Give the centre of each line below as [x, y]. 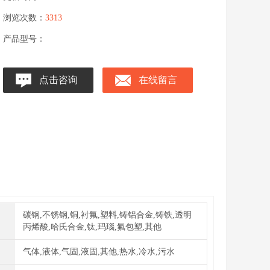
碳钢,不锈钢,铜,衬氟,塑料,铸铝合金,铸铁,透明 [108, 215]
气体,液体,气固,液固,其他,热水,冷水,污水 [99, 252]
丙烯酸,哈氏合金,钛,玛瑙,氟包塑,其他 [93, 227]
